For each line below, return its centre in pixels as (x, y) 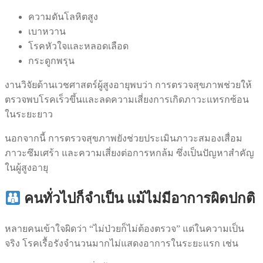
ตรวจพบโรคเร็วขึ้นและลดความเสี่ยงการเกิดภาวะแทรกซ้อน (127, 100)
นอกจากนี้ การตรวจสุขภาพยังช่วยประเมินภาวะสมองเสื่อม (124, 139)
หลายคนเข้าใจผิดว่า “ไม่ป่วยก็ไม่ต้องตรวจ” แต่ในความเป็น (124, 229)
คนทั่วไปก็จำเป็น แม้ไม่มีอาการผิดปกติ (138, 199)
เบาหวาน (47, 32)
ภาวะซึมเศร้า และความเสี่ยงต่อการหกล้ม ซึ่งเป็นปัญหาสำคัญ (129, 153)
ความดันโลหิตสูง (63, 17)
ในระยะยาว (29, 114)
